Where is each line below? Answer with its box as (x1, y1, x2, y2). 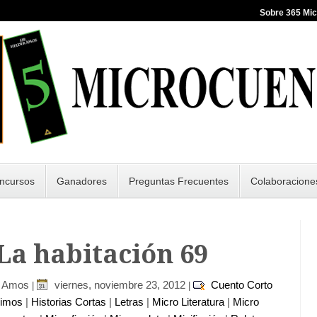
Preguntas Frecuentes (129, 175, 229, 187)
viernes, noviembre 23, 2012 (54, 279, 185, 291)
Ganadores (57, 175, 107, 187)
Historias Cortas (31, 296, 106, 308)
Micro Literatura (152, 296, 224, 308)
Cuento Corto (211, 279, 272, 291)
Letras (115, 296, 144, 308)
